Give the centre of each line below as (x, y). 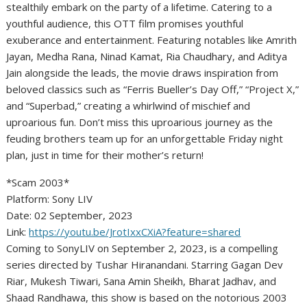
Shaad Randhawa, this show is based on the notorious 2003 (147, 298)
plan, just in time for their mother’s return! (105, 155)
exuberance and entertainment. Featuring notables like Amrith (152, 40)
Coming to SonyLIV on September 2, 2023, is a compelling (143, 248)
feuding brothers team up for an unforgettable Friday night (145, 139)
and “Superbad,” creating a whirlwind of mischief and (128, 106)
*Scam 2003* (38, 183)
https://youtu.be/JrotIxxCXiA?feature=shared (135, 232)
